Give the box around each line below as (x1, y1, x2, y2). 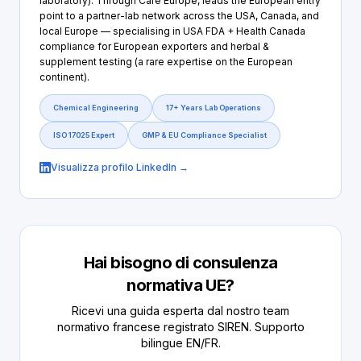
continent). (39, 71, 89, 83)
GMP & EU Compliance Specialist (142, 131, 267, 139)
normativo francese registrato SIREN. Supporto (56, 320, 305, 334)
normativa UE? (127, 276, 234, 295)
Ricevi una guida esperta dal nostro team (72, 304, 289, 317)
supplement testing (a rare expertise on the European (39, 56, 293, 68)
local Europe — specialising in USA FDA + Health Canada (39, 25, 305, 37)
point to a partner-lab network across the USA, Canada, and (39, 10, 319, 22)
